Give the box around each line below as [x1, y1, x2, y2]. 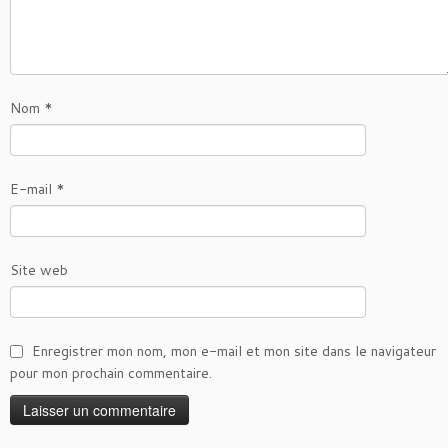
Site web [10, 260, 68, 281]
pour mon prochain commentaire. [10, 363, 212, 384]
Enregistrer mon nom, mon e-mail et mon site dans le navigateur [32, 341, 436, 362]
